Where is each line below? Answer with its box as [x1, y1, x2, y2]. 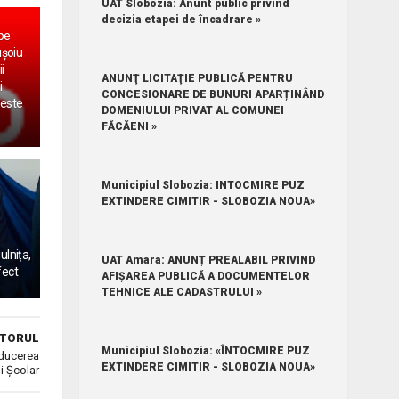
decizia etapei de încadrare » [102, 12, 262, 26]
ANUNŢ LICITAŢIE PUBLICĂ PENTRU [102, 71, 294, 85]
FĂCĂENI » [102, 119, 158, 133]
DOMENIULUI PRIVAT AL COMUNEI [102, 103, 285, 117]
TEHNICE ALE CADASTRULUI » [102, 285, 263, 298]
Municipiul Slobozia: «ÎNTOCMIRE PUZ [102, 344, 311, 357]
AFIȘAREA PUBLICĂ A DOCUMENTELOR [102, 269, 311, 282]
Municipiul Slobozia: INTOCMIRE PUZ [102, 178, 305, 191]
